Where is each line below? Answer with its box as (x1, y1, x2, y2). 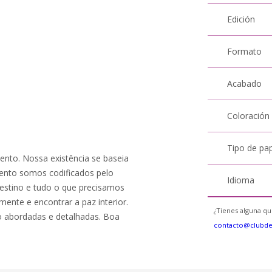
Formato (227, 46, 262, 57)
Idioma (227, 174, 255, 186)
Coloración (227, 110, 270, 121)
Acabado (227, 78, 262, 89)
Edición (227, 13, 256, 25)
